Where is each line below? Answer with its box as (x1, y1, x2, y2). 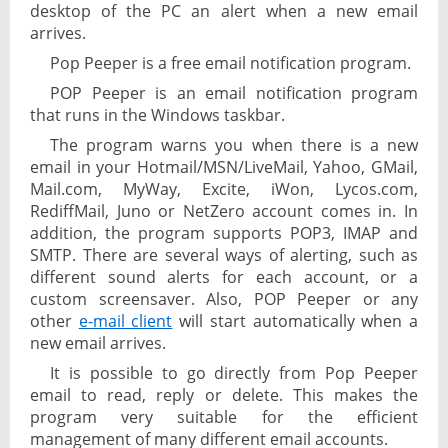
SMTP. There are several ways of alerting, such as (30, 244, 418, 267)
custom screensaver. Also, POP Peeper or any (30, 288, 418, 311)
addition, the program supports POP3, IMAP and (30, 222, 418, 245)
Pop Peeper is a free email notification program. (50, 52, 411, 75)
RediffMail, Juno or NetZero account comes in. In (30, 200, 418, 223)
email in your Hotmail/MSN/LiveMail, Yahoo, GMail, (30, 156, 418, 179)
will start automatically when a (172, 310, 419, 333)
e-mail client (78, 310, 173, 333)
